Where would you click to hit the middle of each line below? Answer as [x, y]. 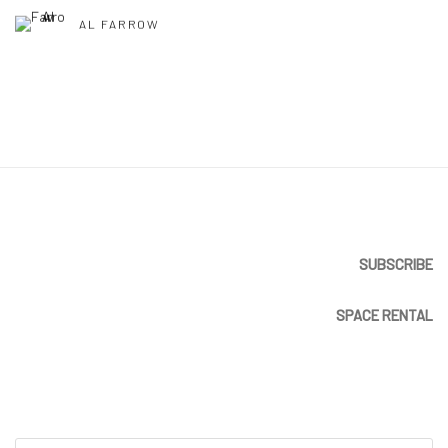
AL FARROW [120, 23]
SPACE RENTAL [384, 315]
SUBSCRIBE [396, 264]
